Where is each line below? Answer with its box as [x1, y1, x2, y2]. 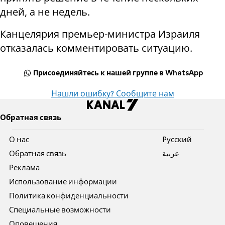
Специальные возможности [9, 207, 111, 214]
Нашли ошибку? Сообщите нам [51, 90, 174, 99]
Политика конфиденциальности [9, 193, 129, 200]
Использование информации [9, 179, 118, 186]
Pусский [162, 137, 192, 144]
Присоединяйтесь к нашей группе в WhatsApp [33, 70, 203, 77]
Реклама [9, 165, 40, 172]
